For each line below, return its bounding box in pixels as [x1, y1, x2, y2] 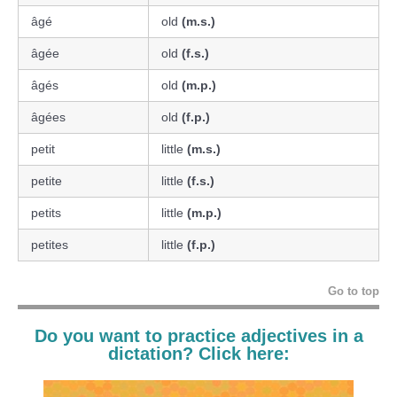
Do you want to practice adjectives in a [34, 325, 363, 346]
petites [31, 237, 68, 252]
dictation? [107, 343, 198, 363]
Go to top [328, 284, 379, 298]
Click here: [198, 343, 290, 363]
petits [31, 205, 61, 220]
